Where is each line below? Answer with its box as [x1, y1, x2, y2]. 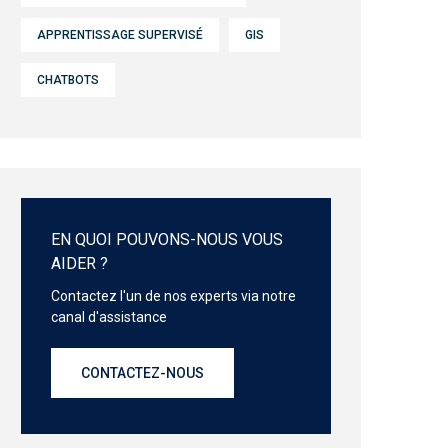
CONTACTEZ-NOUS [81, 365, 204, 381]
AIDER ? [51, 254, 108, 273]
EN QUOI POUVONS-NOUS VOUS [51, 230, 283, 249]
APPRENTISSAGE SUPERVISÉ [37, 28, 203, 42]
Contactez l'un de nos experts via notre [51, 288, 296, 304]
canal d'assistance [51, 309, 167, 325]
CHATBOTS [37, 73, 99, 87]
